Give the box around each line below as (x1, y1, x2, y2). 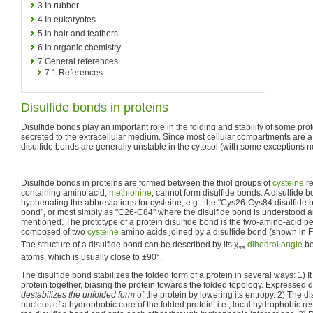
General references (45, 56, 118, 66)
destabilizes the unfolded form (21, 290, 135, 300)
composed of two (21, 226, 87, 237)
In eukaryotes (45, 14, 96, 24)
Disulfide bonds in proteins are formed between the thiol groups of (21, 177, 272, 188)
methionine (109, 187, 152, 198)
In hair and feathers (45, 28, 118, 38)
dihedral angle (247, 239, 303, 249)
